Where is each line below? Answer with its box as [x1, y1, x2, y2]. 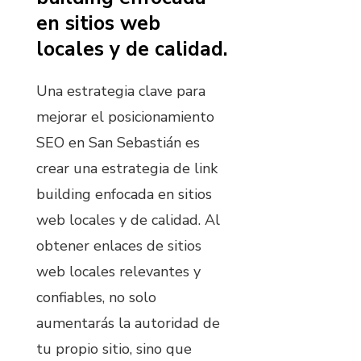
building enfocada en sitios [36, 184, 212, 204]
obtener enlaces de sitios [36, 235, 201, 255]
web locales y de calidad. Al [36, 210, 220, 230]
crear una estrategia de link [36, 158, 218, 178]
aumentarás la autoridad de [36, 313, 220, 333]
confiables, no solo [36, 287, 156, 307]
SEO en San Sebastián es [36, 132, 200, 152]
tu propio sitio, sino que [36, 338, 192, 359]
